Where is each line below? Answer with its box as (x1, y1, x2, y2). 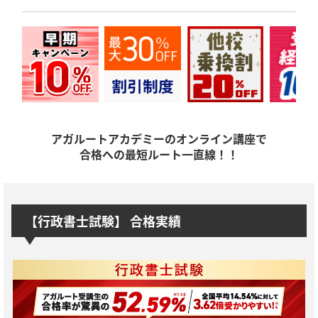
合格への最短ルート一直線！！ (79, 146, 238, 163)
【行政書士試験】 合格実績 (25, 212, 181, 231)
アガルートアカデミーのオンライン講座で (51, 130, 267, 148)
